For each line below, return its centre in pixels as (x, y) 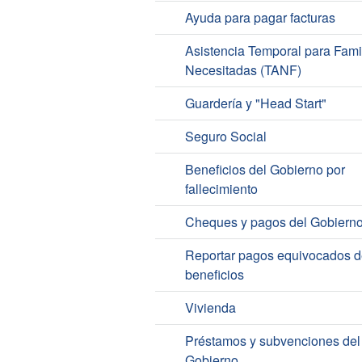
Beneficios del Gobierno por (265, 170)
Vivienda (210, 308)
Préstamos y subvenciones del (272, 341)
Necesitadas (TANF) (243, 70)
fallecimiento (221, 189)
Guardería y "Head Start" (255, 103)
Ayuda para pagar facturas (260, 18)
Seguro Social (225, 137)
